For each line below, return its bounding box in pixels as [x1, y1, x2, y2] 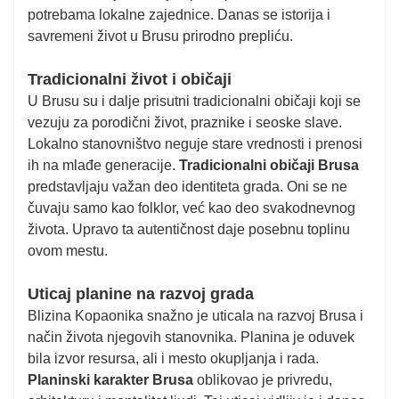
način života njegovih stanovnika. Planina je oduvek [28, 330, 354, 345]
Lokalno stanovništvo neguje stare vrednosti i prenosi [28, 136, 362, 151]
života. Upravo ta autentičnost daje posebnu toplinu [28, 222, 350, 237]
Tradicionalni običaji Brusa [179, 158, 359, 173]
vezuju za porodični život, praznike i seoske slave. [28, 115, 342, 130]
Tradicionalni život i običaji [28, 70, 232, 88]
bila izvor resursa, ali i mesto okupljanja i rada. [28, 351, 319, 366]
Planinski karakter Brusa [28, 372, 193, 387]
